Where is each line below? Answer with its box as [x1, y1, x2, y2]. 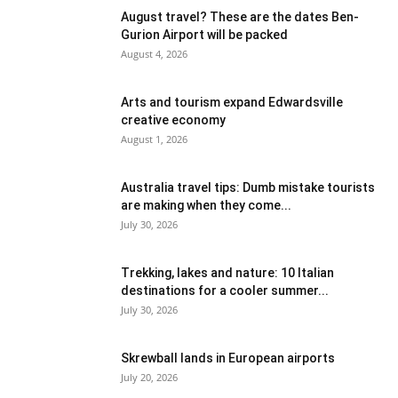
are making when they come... [121, 197, 291, 212]
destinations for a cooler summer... [121, 283, 329, 298]
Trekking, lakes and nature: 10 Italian [121, 265, 334, 280]
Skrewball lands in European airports [121, 350, 335, 365]
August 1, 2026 [121, 131, 187, 146]
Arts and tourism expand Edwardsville [121, 94, 343, 109]
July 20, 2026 [121, 370, 178, 384]
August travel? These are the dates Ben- [121, 9, 359, 24]
